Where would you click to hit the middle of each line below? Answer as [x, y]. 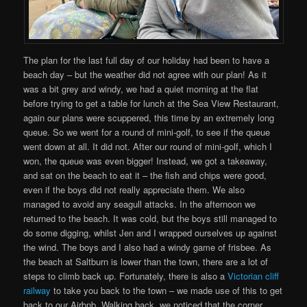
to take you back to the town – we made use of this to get [167, 290]
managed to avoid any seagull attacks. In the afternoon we [140, 204]
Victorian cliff [254, 275]
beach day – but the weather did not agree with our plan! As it [145, 74]
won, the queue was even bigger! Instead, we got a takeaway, [146, 160]
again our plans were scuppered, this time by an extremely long [149, 117]
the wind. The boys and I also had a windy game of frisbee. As [148, 247]
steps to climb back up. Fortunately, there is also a [126, 275]
